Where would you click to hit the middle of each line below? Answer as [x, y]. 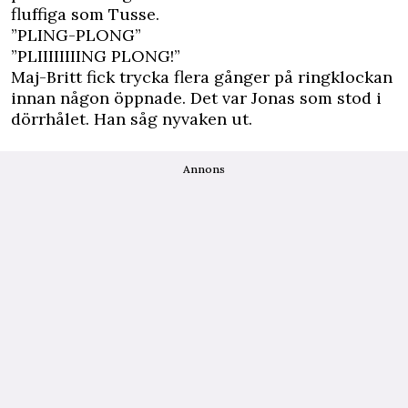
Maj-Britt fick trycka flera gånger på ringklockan [202, 77]
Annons [204, 169]
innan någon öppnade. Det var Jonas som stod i [196, 98]
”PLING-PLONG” [76, 36]
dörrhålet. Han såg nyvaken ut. [132, 119]
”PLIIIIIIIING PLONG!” [96, 56]
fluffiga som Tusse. [85, 15]
